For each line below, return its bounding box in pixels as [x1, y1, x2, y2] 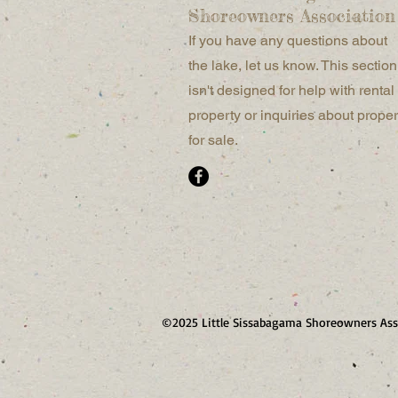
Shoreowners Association [188, 4, 395, 27]
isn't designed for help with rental [188, 82, 394, 99]
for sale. [188, 131, 242, 148]
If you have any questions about [188, 32, 387, 49]
